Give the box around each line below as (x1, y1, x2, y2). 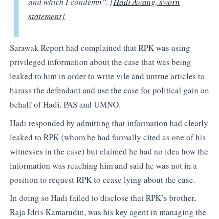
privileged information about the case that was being (10, 56, 191, 68)
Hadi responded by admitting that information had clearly (10, 117, 208, 129)
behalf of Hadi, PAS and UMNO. (10, 99, 121, 110)
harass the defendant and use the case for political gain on (10, 85, 209, 96)
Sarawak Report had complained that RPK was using (10, 42, 190, 54)
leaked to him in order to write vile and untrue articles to (10, 70, 205, 82)
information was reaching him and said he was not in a (10, 159, 197, 171)
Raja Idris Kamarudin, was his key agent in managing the (10, 206, 206, 218)
